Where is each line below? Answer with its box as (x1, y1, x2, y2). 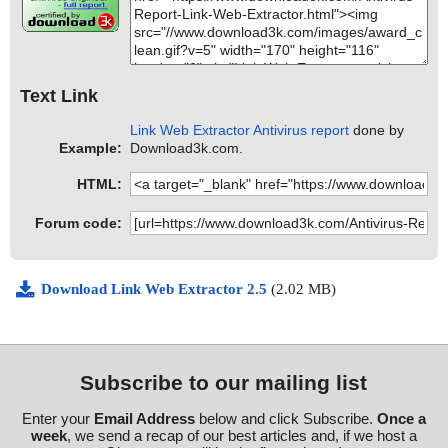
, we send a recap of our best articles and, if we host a (66, 427, 417, 445)
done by (349, 122, 405, 139)
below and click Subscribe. (194, 410, 377, 428)
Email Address (93, 410, 195, 428)
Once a (376, 410, 426, 428)
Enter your (21, 410, 94, 428)
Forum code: (35, 215, 122, 232)
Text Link (20, 85, 98, 106)
